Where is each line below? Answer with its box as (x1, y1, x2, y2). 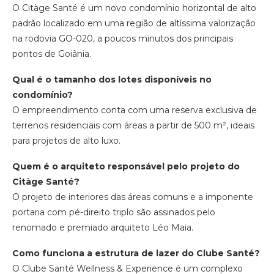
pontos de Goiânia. (12, 48, 91, 60)
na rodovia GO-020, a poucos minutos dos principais (12, 33, 233, 45)
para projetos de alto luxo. (12, 135, 120, 147)
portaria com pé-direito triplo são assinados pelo (12, 207, 215, 218)
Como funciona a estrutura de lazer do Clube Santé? (12, 248, 260, 259)
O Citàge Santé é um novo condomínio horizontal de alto (12, 2, 256, 14)
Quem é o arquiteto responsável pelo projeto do (12, 161, 240, 172)
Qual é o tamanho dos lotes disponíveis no (12, 74, 212, 86)
